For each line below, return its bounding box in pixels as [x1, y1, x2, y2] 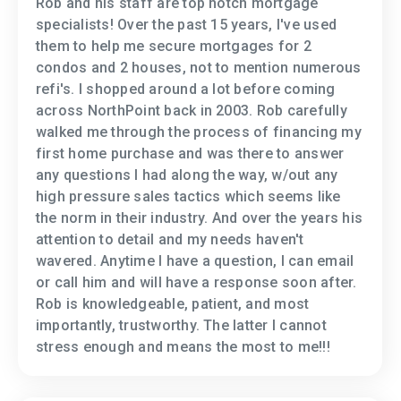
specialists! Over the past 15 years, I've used [36, 16, 337, 34]
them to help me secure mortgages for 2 [36, 38, 312, 55]
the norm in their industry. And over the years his [36, 209, 363, 227]
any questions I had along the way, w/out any [36, 166, 338, 184]
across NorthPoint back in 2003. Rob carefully [36, 102, 347, 120]
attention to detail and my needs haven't [36, 231, 304, 249]
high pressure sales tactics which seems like [36, 188, 341, 206]
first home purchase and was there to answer [36, 145, 345, 163]
